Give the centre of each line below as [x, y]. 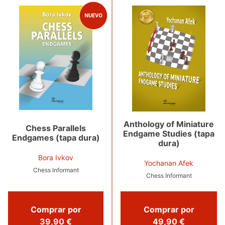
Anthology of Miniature [169, 124]
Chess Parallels [56, 128]
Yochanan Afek [169, 163]
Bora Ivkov [56, 157]
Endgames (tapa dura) [56, 137]
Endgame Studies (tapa [169, 133]
